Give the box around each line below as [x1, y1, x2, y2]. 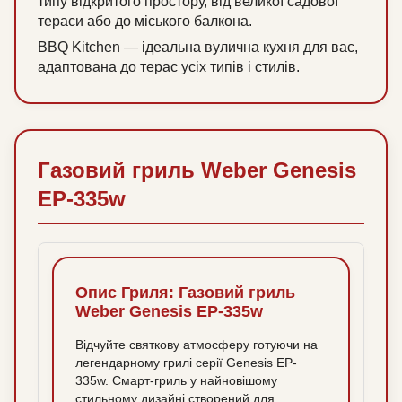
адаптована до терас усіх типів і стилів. [38, 59, 300, 75]
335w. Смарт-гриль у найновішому [75, 373, 277, 389]
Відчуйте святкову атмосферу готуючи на [75, 337, 318, 353]
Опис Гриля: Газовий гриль [75, 284, 295, 302]
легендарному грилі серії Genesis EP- [75, 355, 297, 371]
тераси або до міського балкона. [38, 13, 252, 30]
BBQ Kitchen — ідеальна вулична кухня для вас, [38, 39, 358, 56]
